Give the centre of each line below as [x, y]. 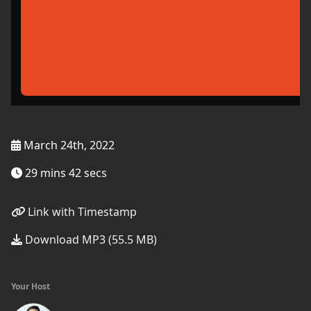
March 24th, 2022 [68, 145]
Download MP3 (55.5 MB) [90, 239]
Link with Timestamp [81, 212]
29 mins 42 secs [65, 173]
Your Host [31, 286]
